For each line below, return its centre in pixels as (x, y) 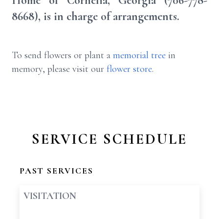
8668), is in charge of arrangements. (96, 16)
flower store (129, 69)
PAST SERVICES (56, 171)
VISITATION (50, 196)
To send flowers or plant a (62, 55)
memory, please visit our (59, 69)
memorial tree (139, 55)
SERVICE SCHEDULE (109, 139)
